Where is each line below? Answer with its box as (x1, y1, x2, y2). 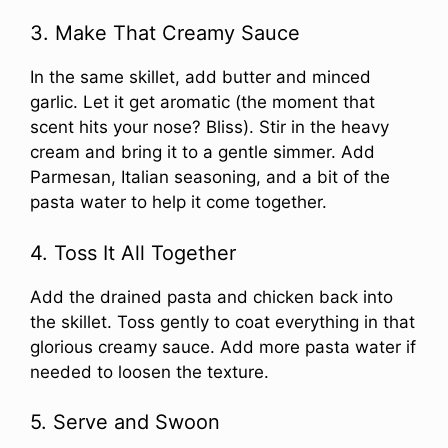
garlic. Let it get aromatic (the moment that (30, 92, 375, 113)
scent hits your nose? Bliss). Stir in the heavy (30, 117, 389, 138)
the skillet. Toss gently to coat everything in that (30, 311, 415, 332)
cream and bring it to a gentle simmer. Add (30, 142, 375, 163)
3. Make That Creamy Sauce (30, 21, 300, 46)
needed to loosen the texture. (30, 361, 269, 382)
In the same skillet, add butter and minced (30, 67, 371, 88)
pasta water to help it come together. (30, 192, 327, 213)
